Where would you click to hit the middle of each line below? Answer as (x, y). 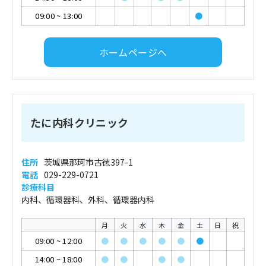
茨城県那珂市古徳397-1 (88, 162)
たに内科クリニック (80, 122)
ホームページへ (133, 52)
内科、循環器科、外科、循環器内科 (88, 199)
